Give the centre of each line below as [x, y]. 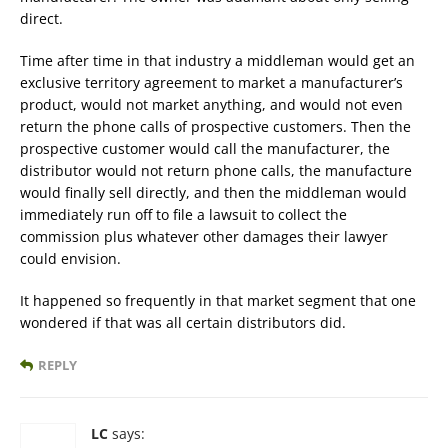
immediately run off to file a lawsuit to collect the [183, 215]
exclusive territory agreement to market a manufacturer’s [211, 83]
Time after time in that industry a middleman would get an [217, 61]
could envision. [70, 259]
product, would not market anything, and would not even [211, 105]
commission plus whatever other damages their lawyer [204, 237]
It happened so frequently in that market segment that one [218, 301]
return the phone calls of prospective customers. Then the [215, 127]
